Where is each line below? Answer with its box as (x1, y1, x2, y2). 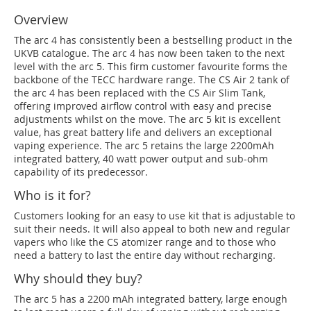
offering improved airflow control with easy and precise (14, 99, 271, 112)
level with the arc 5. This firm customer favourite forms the (14, 60, 287, 73)
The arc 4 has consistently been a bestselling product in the (14, 33, 292, 47)
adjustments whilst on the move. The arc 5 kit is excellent (14, 112, 280, 126)
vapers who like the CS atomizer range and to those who (14, 235, 276, 249)
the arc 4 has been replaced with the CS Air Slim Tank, (14, 86, 265, 99)
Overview (14, 11, 68, 28)
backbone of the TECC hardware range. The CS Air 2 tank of (14, 73, 289, 86)
